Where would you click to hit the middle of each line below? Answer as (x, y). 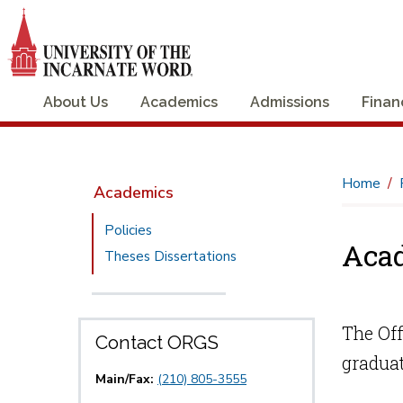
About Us (76, 102)
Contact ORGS (157, 342)
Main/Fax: (126, 379)
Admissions (290, 102)
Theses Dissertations (171, 256)
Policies (129, 230)
